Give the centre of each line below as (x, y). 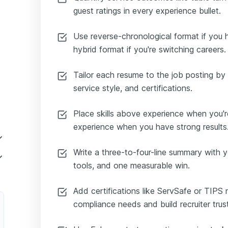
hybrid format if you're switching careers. (150, 49)
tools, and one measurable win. (132, 165)
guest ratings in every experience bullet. (147, 10)
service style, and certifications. (133, 88)
